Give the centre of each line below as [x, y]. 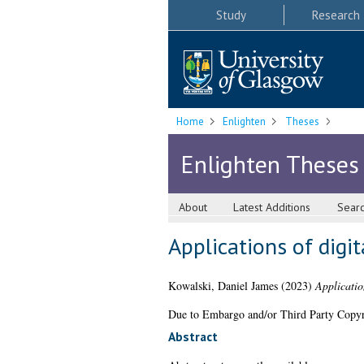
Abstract [193, 337]
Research [336, 15]
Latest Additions [272, 208]
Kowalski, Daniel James [223, 286]
